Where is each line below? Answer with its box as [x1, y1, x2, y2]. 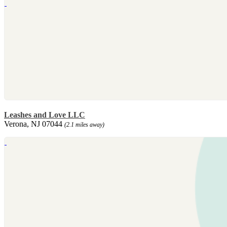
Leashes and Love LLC [4, 110, 85, 120]
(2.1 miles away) [64, 121, 104, 129]
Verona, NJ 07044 [4, 120, 64, 129]
